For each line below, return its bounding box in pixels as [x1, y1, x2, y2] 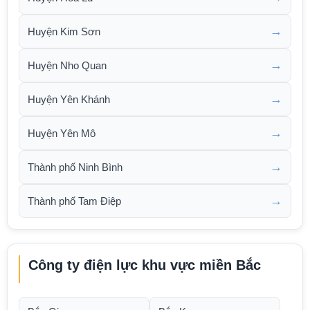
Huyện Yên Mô [28, 127, 95, 139]
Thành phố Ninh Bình [28, 161, 122, 173]
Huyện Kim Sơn [28, 25, 100, 37]
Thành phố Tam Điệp [28, 194, 121, 207]
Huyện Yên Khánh [28, 93, 110, 105]
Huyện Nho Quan [28, 59, 107, 71]
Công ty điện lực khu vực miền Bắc [28, 257, 261, 273]
